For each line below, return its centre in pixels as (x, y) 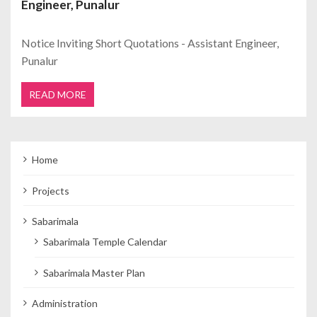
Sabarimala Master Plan (94, 272)
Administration (65, 303)
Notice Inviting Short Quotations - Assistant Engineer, (150, 43)
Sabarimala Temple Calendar (105, 242)
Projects (51, 190)
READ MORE (58, 94)
